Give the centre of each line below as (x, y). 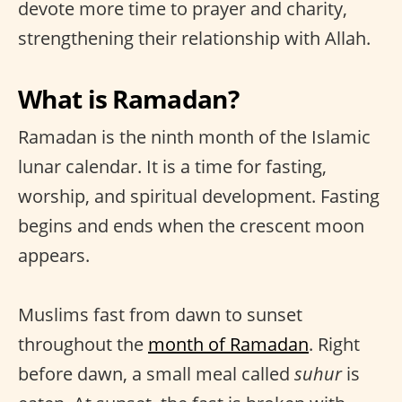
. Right (334, 344)
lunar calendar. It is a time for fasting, (172, 166)
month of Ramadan (228, 344)
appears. (54, 255)
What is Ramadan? (128, 99)
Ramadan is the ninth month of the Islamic (194, 137)
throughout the (83, 344)
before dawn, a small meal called (156, 374)
